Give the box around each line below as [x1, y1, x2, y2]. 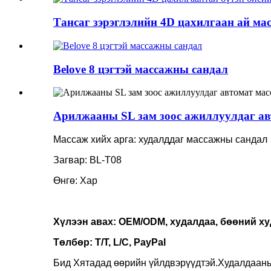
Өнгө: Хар [53, 175, 97, 186]
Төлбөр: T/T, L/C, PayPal [53, 237, 166, 247]
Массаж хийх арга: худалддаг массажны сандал [53, 134, 267, 145]
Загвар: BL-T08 [53, 154, 122, 165]
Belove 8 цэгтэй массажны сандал [53, 62, 228, 76]
